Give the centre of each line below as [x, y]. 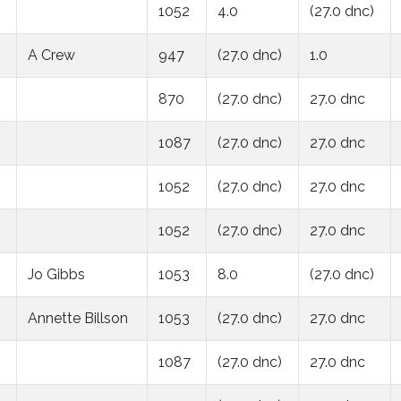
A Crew [51, 55]
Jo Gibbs [56, 274]
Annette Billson [78, 318]
